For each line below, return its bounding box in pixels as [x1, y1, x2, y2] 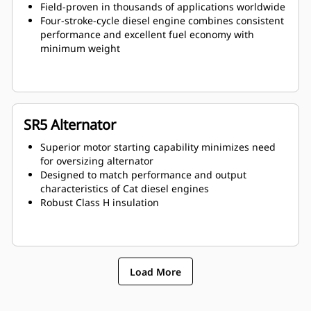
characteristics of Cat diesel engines [40, 182, 209, 196]
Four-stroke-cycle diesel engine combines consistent [40, 14, 284, 28]
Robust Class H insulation [40, 196, 159, 210]
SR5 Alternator [24, 115, 116, 135]
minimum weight [40, 42, 120, 56]
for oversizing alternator [40, 154, 153, 168]
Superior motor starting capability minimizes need [40, 140, 276, 154]
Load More [130, 264, 181, 278]
